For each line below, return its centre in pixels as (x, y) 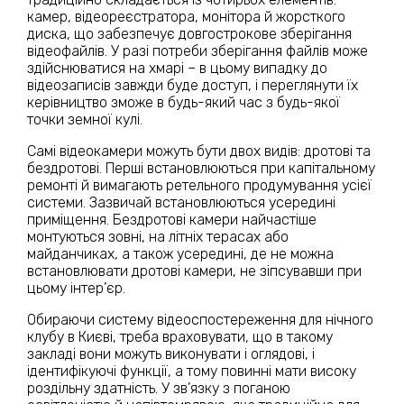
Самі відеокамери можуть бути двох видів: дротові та (199, 151)
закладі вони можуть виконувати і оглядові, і (171, 353)
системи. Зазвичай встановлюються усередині (181, 202)
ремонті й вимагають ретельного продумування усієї (199, 185)
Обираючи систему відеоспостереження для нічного (200, 319)
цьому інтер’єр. (76, 288)
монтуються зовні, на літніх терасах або (158, 236)
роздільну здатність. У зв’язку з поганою (159, 388)
